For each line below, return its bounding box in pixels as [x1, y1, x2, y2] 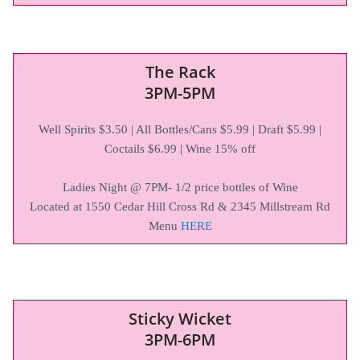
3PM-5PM [145, 81, 215, 104]
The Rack [145, 60, 215, 83]
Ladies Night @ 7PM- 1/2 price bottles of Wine [62, 180, 298, 194]
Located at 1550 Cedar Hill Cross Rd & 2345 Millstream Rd [30, 199, 330, 213]
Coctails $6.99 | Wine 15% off [104, 141, 256, 155]
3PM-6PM [145, 328, 215, 350]
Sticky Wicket [129, 307, 231, 329]
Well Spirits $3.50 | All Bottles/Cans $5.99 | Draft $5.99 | [39, 122, 321, 136]
